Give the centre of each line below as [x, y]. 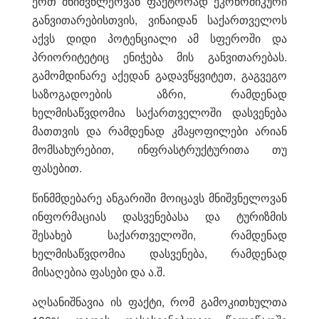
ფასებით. [57, 167]
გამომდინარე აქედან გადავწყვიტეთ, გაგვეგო [159, 75]
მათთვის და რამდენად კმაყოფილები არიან [159, 130]
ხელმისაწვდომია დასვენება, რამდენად [159, 253]
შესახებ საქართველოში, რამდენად [159, 234]
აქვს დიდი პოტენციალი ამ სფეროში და [159, 38]
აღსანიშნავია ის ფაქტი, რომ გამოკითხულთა [159, 301]
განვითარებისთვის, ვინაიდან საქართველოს [159, 19]
